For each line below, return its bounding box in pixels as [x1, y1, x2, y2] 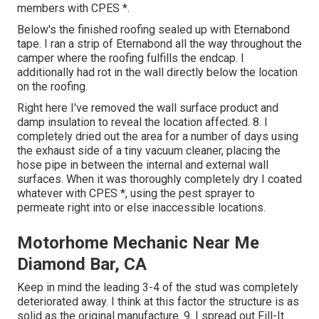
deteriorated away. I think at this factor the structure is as [17, 294, 299, 308]
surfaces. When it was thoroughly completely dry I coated [17, 172, 302, 186]
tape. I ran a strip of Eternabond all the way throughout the [17, 36, 302, 51]
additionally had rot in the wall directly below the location [17, 65, 298, 79]
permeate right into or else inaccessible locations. [17, 200, 266, 214]
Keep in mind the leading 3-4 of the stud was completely [17, 280, 298, 294]
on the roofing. [17, 79, 88, 93]
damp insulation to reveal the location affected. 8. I [17, 115, 268, 129]
